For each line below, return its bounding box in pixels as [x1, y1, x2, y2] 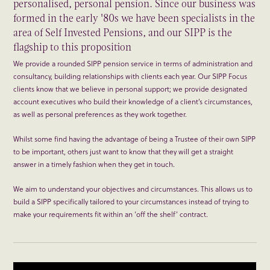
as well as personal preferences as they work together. [13, 108, 187, 120]
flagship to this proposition [13, 39, 132, 55]
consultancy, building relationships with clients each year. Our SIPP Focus [13, 71, 248, 82]
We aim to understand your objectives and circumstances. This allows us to [13, 183, 253, 195]
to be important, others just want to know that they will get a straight [13, 146, 234, 157]
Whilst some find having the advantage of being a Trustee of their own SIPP [13, 133, 256, 145]
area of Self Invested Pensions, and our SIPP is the [13, 25, 233, 41]
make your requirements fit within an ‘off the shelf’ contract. [13, 209, 209, 220]
